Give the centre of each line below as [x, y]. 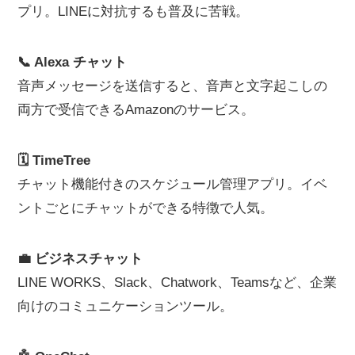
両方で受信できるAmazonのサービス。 [136, 109]
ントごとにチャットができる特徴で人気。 [146, 208]
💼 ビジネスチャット [80, 258]
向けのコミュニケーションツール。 [126, 306]
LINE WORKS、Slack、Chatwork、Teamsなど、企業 [177, 282]
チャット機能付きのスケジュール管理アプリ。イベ [173, 184]
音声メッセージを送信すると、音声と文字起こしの [173, 86]
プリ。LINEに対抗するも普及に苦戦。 [134, 11]
